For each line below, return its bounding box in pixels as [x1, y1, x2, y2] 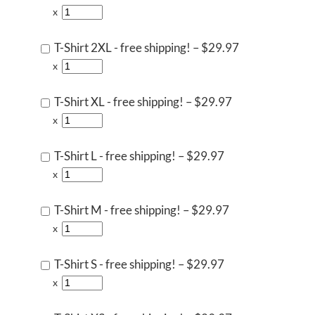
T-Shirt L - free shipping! [54, 148, 176, 163]
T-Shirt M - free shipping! [54, 202, 181, 217]
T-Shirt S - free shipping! [54, 257, 176, 271]
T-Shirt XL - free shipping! [54, 94, 184, 109]
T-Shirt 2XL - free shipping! [54, 40, 191, 55]
